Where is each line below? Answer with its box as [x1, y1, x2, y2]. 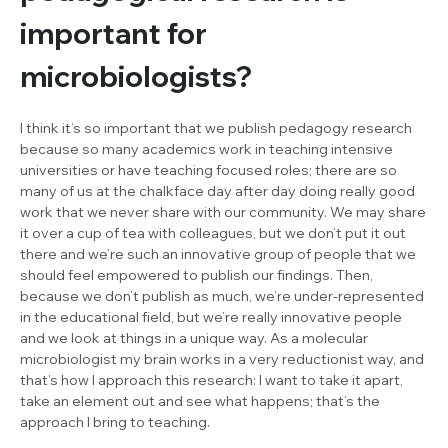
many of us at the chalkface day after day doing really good [20, 181, 415, 200]
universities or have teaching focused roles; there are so [20, 160, 397, 179]
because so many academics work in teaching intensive [20, 139, 393, 158]
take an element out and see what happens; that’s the [20, 391, 380, 410]
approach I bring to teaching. [20, 412, 210, 431]
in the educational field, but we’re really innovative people [20, 307, 402, 326]
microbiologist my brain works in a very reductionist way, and [20, 349, 424, 368]
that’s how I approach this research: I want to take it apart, [20, 370, 403, 389]
